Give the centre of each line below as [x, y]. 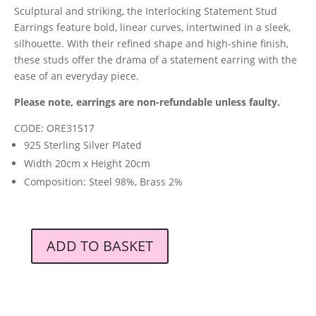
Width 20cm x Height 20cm [87, 163]
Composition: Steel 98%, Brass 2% [103, 182]
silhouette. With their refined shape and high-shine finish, [151, 43]
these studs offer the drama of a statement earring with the [156, 60]
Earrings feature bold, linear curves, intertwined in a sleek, [152, 27]
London [31, 270]
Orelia [28, 254]
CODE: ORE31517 [54, 128]
